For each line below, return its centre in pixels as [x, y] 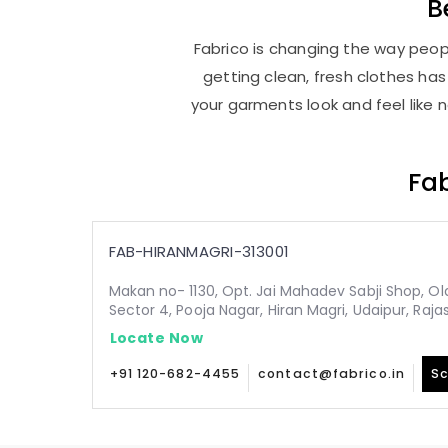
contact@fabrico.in [331, 373]
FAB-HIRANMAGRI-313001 [199, 251]
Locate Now [156, 337]
